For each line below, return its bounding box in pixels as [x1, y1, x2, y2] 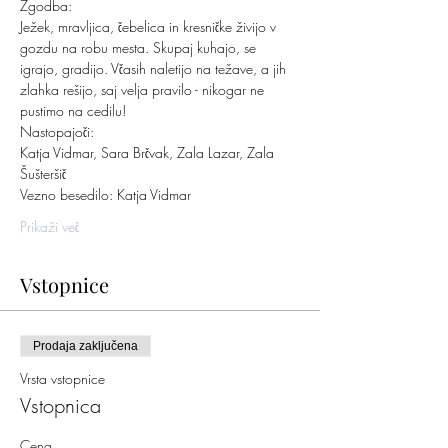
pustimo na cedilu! [20, 101, 126, 121]
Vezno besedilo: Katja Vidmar [20, 185, 191, 205]
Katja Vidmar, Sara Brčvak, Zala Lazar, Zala [20, 143, 278, 163]
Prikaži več [20, 217, 79, 237]
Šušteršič [20, 164, 66, 184]
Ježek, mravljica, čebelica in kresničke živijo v [20, 17, 280, 37]
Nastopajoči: [20, 122, 94, 142]
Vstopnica [20, 392, 101, 420]
